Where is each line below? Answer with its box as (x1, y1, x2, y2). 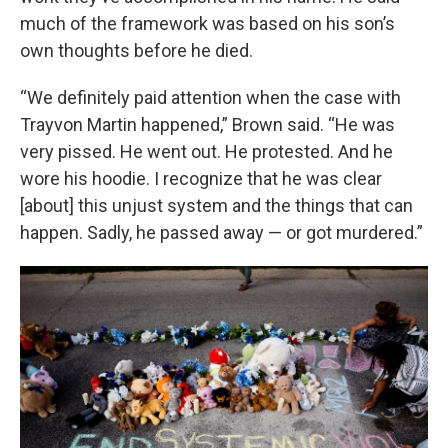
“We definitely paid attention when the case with (20, 87, 401, 109)
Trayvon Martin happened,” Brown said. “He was (20, 114, 395, 136)
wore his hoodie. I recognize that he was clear (20, 168, 382, 190)
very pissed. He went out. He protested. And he (20, 141, 393, 163)
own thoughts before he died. (20, 40, 253, 62)
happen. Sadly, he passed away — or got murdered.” (20, 222, 423, 244)
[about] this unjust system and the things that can (20, 195, 413, 217)
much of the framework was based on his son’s (20, 13, 395, 35)
